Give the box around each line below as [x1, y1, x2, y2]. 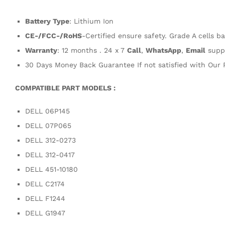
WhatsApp [146, 46, 181, 55]
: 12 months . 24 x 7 [57, 46, 127, 55]
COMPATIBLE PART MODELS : [15, 84, 116, 92]
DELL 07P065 [25, 121, 71, 130]
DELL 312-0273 [25, 136, 76, 144]
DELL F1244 [25, 194, 65, 202]
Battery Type [25, 17, 69, 26]
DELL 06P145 [25, 106, 70, 115]
